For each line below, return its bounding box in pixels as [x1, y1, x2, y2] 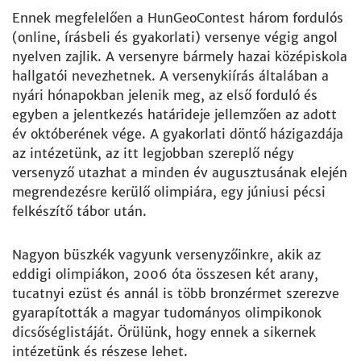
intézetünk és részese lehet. [12, 343, 188, 359]
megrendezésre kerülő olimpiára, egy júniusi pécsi [12, 184, 326, 200]
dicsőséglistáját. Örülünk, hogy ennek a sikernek [12, 324, 316, 340]
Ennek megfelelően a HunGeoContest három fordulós [12, 10, 343, 26]
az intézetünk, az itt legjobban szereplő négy [12, 145, 294, 161]
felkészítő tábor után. [12, 203, 147, 219]
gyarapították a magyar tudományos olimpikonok [12, 305, 322, 321]
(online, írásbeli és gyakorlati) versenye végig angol [12, 29, 338, 45]
